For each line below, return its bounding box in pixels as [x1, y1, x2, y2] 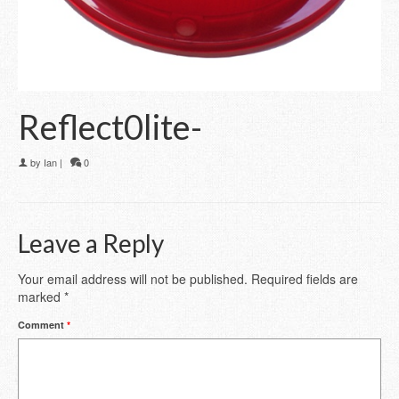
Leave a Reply [18, 228, 164, 258]
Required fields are [251, 270, 358, 288]
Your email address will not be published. [18, 270, 248, 288]
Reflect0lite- [18, 106, 202, 147]
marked [18, 288, 64, 305]
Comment [18, 318, 67, 331]
